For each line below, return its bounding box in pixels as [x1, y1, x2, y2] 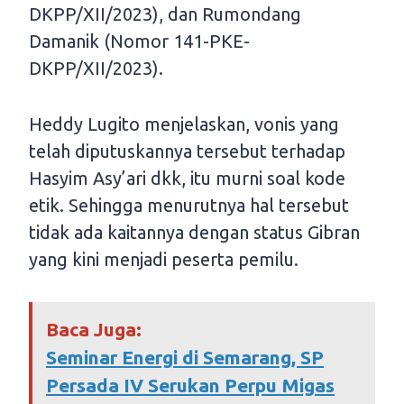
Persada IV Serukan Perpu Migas [46, 374, 335, 397]
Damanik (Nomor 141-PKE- [29, 31, 250, 52]
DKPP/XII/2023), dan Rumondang [29, 4, 301, 25]
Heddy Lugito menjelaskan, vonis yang [29, 114, 339, 135]
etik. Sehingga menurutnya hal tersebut [29, 195, 349, 216]
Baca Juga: [46, 318, 142, 341]
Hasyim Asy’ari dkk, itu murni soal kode [29, 168, 345, 189]
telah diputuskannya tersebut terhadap [29, 141, 345, 162]
